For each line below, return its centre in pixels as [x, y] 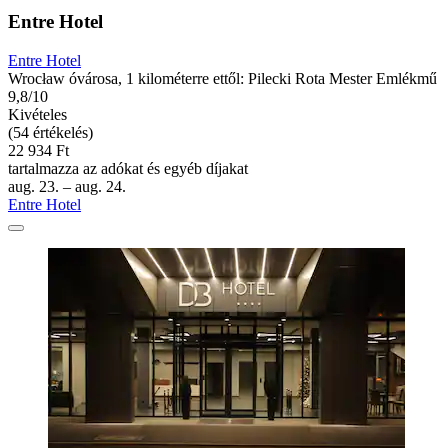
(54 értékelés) [50, 132]
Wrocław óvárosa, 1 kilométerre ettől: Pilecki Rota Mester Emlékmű [222, 78]
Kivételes [37, 114]
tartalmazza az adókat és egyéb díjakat [128, 168]
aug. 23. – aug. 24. [67, 186]
